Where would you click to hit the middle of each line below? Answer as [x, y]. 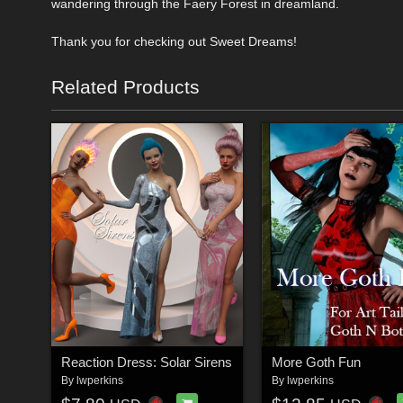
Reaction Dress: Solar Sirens [146, 363]
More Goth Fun [316, 363]
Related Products [125, 86]
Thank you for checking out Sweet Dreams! [174, 41]
